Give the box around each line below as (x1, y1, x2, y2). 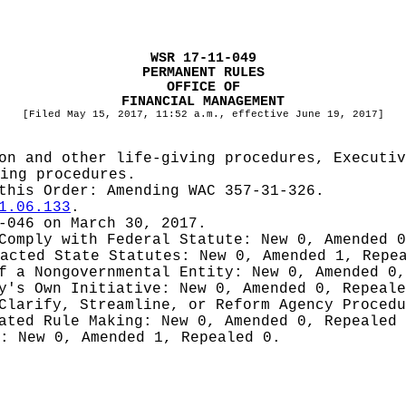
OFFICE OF (166, 80, 240, 94)
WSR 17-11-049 (150, 51, 256, 65)
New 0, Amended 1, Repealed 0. (18, 330, 281, 346)
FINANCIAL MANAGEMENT (121, 94, 285, 109)
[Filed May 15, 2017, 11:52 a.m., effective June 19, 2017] (22, 109, 384, 120)
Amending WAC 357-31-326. (107, 183, 324, 199)
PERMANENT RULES (141, 65, 265, 80)
